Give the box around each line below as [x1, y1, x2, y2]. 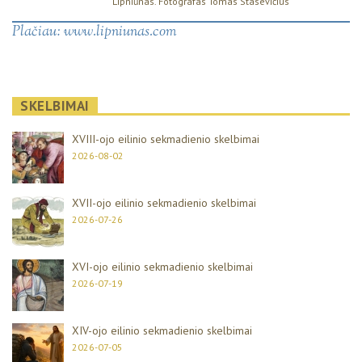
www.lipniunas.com [64, 21, 177, 43]
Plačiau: [12, 21, 64, 43]
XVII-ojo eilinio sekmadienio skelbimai [72, 195, 256, 210]
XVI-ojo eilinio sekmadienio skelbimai [72, 259, 253, 274]
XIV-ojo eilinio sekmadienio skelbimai [72, 322, 252, 338]
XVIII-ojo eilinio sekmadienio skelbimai [72, 131, 259, 146]
